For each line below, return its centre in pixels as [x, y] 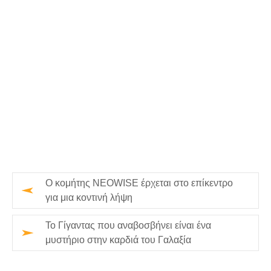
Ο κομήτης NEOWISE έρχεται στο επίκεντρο [139, 183]
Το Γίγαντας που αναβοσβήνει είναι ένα [128, 225]
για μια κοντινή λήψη [89, 197]
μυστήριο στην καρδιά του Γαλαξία [118, 240]
